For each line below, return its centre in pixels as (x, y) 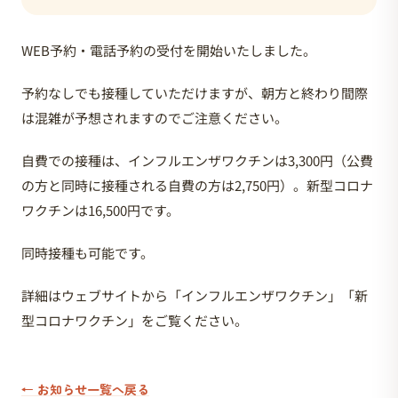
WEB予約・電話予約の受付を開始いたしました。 (169, 50)
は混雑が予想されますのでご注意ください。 (155, 118)
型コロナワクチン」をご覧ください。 (135, 320)
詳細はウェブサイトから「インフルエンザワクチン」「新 (195, 295)
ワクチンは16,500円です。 (100, 210)
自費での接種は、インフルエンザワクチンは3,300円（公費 (197, 160)
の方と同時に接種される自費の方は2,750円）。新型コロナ (197, 185)
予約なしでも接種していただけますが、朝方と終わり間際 (195, 93)
